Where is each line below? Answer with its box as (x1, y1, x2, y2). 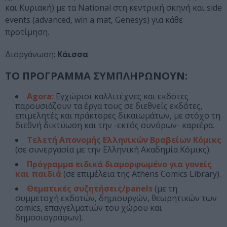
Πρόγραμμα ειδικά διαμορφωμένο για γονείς (27, 158, 212, 170)
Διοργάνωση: (5, 48, 57, 60)
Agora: (27, 90, 54, 102)
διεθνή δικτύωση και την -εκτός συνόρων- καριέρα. (15, 119, 214, 131)
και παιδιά (15, 168, 61, 179)
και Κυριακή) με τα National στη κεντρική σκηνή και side (5, 2, 222, 13)
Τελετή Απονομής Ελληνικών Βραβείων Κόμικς (27, 134, 221, 145)
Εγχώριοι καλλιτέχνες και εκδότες (54, 90, 188, 102)
